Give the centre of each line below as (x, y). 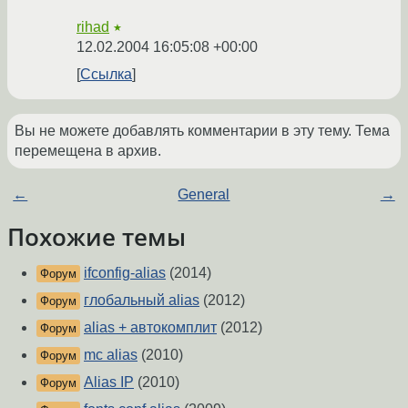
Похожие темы (97, 236)
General (204, 194)
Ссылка (106, 74)
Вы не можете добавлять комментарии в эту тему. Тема (202, 130)
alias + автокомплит (150, 328)
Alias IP (109, 382)
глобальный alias (142, 301)
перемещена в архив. (88, 150)
